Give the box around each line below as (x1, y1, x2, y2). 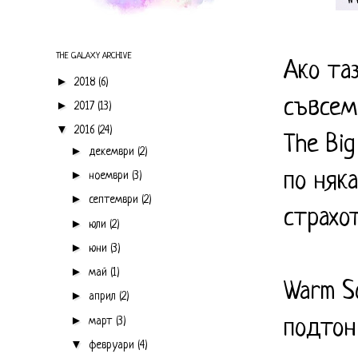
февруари (89, 338, 137, 352)
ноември (89, 169, 132, 182)
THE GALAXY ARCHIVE (56, 51, 132, 61)
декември (89, 145, 137, 158)
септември (89, 193, 141, 207)
